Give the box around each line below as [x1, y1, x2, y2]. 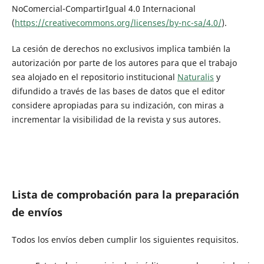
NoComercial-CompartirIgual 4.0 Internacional [11, 3, 196, 15]
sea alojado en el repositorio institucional [11, 71, 177, 83]
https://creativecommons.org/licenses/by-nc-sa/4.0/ [14, 17, 222, 29]
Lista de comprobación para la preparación [11, 187, 239, 202]
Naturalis [177, 71, 214, 83]
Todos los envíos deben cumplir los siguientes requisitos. [11, 234, 239, 246]
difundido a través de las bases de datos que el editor [11, 85, 225, 97]
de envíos [11, 205, 62, 220]
